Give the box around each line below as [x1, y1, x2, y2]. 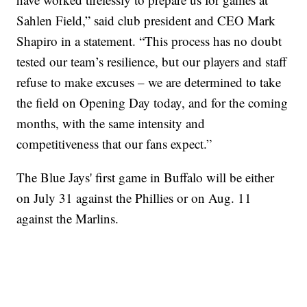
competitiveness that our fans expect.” [16, 135, 212, 153]
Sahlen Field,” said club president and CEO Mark [16, 12, 276, 29]
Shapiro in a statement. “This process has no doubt [16, 32, 282, 50]
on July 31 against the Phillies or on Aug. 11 [16, 189, 252, 207]
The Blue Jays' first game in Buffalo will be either [16, 169, 275, 186]
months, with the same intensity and [16, 114, 206, 132]
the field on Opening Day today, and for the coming [16, 94, 288, 112]
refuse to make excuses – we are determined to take [16, 73, 282, 91]
